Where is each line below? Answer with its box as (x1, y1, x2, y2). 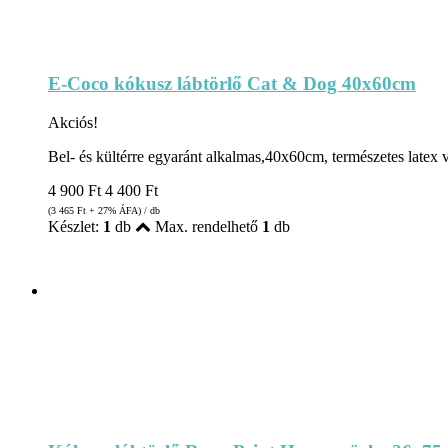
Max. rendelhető (151, 217, 262, 235)
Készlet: (48, 217, 103, 235)
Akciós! (48, 113, 98, 131)
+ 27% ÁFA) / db (86, 204, 160, 216)
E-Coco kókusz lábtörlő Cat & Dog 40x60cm (48, 73, 416, 95)
